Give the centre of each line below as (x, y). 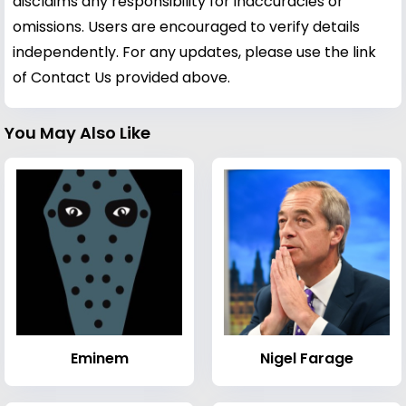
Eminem (99, 358)
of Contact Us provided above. (121, 77)
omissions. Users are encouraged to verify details (186, 26)
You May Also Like (77, 132)
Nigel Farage (307, 358)
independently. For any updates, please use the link (194, 52)
